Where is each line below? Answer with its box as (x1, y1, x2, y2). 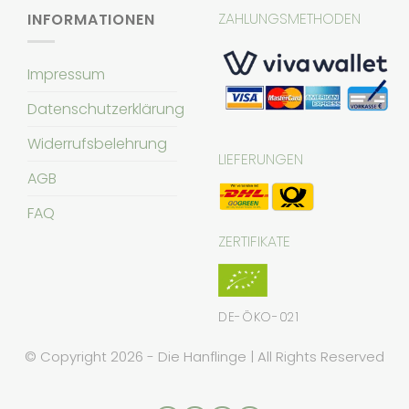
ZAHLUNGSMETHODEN (218, 7, 361, 29)
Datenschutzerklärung (27, 99, 184, 121)
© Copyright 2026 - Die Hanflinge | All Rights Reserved (25, 346, 384, 366)
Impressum (27, 64, 105, 86)
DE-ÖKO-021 (218, 308, 299, 326)
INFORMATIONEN (27, 8, 155, 30)
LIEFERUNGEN (218, 149, 303, 171)
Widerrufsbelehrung (27, 133, 167, 155)
